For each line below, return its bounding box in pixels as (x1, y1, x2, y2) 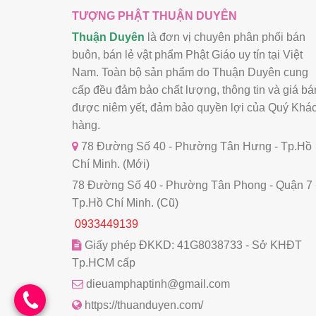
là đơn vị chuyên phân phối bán (145, 31, 305, 44)
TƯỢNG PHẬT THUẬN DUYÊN (72, 10, 237, 23)
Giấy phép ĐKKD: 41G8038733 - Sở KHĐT (82, 239, 302, 252)
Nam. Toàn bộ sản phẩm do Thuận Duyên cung (72, 66, 308, 79)
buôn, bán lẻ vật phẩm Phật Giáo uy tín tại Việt (72, 49, 303, 61)
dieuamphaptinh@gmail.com (83, 278, 230, 291)
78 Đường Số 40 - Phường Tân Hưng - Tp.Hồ (78, 140, 312, 153)
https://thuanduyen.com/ (82, 299, 203, 312)
